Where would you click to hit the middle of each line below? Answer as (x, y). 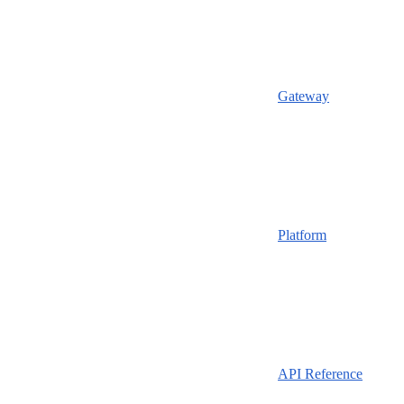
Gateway (303, 96)
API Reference (320, 373)
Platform (302, 234)
